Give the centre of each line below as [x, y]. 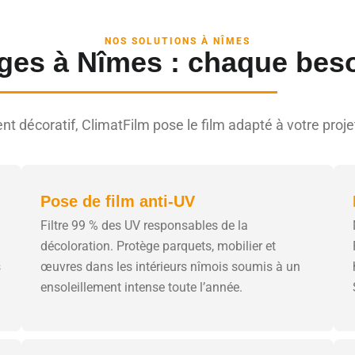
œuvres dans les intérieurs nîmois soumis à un [170, 266]
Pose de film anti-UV [117, 201]
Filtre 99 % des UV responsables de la [144, 225]
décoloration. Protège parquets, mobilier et [158, 246]
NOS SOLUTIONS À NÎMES [177, 42]
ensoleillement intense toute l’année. [141, 287]
